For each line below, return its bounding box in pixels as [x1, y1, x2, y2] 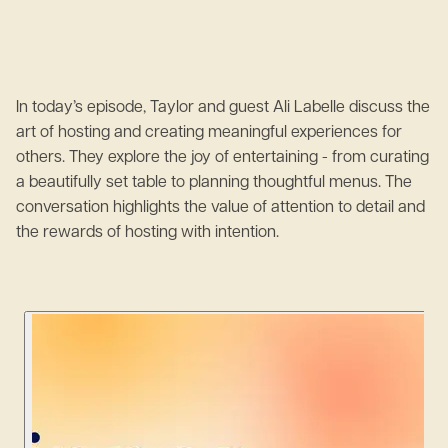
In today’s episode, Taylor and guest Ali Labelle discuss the [16, 100, 430, 116]
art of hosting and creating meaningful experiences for [16, 125, 402, 141]
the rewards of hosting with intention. [16, 225, 279, 241]
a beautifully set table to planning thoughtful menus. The [16, 175, 412, 191]
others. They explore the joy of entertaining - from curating [16, 150, 429, 166]
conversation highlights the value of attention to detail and [16, 200, 425, 216]
